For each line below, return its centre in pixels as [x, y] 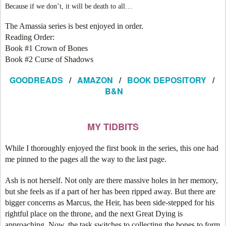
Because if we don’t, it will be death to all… [69, 6]
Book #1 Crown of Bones [46, 48]
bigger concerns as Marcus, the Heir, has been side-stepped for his [110, 203]
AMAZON [94, 80]
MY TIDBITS [113, 127]
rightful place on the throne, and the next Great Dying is [94, 214]
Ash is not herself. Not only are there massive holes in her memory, [111, 180]
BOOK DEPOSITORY [167, 80]
